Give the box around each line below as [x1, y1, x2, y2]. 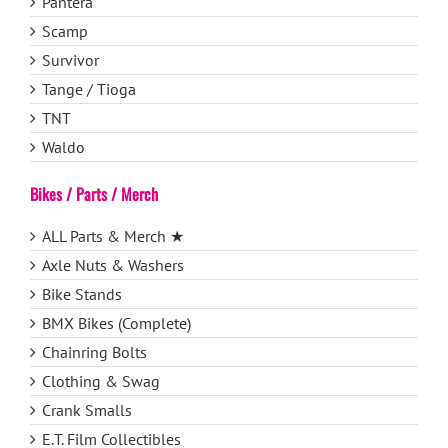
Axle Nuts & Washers [42, 255, 184, 275]
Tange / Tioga [42, 79, 136, 99]
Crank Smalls [42, 400, 132, 420]
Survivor [42, 50, 99, 70]
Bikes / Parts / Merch [30, 182, 158, 206]
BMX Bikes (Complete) [42, 313, 191, 333]
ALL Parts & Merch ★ [42, 226, 184, 246]
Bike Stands [42, 284, 122, 304]
